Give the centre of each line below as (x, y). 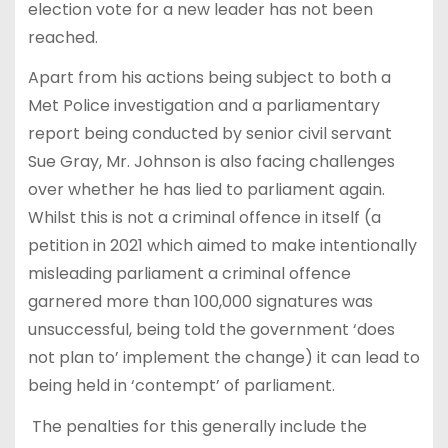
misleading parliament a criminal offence (189, 274)
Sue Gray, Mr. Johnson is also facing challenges (211, 162)
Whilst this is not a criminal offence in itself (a (204, 218)
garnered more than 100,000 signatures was (200, 302)
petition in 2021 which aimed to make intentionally (222, 246)
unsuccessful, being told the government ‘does (211, 330)
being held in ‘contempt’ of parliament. (181, 386)
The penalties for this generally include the (197, 427)
